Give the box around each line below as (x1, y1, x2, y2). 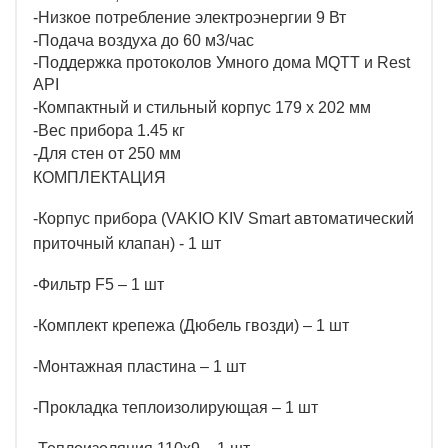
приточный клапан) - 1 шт (33, 235, 221, 253)
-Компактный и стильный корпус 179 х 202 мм (33, 99, 371, 117)
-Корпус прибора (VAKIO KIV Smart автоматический (33, 210, 414, 228)
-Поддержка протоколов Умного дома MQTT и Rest (33, 54, 410, 72)
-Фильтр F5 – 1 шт (33, 276, 164, 294)
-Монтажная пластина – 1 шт (33, 358, 246, 376)
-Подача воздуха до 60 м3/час (33, 32, 254, 50)
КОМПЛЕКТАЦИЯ (33, 169, 166, 187)
